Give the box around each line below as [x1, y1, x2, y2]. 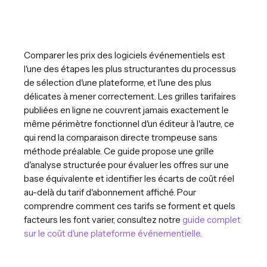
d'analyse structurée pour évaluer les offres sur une [24, 159, 229, 170]
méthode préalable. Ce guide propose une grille [24, 145, 214, 157]
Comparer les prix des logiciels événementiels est [24, 49, 225, 61]
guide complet [182, 213, 241, 225]
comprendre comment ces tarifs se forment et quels [24, 200, 235, 212]
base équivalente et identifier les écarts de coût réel [24, 172, 234, 184]
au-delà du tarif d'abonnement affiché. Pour [24, 186, 196, 198]
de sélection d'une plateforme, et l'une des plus [24, 76, 212, 88]
